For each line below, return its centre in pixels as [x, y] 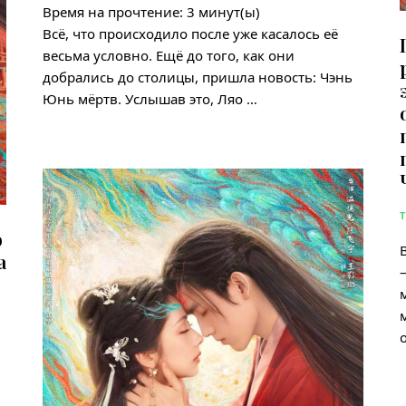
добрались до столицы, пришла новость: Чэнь [198, 77]
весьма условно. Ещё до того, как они [169, 55]
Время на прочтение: [113, 11]
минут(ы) [230, 11]
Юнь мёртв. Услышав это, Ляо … [150, 98]
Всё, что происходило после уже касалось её [191, 33]
